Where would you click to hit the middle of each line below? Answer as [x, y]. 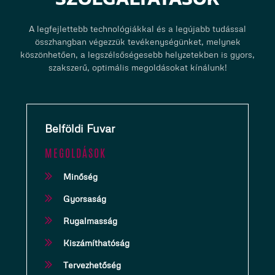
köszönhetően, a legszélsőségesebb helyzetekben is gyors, [137, 54]
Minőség [80, 176]
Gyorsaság [84, 199]
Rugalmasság [90, 221]
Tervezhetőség [92, 265]
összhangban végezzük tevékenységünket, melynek [137, 41]
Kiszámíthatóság [96, 243]
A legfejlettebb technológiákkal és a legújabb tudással [137, 29]
